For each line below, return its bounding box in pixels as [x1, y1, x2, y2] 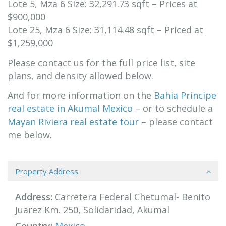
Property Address [15, 166, 78, 176]
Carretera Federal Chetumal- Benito [52, 191, 210, 203]
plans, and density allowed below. [8, 70, 153, 82]
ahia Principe [160, 89, 216, 101]
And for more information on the [8, 89, 154, 101]
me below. [8, 129, 52, 141]
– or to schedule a [133, 102, 213, 115]
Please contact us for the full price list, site [8, 56, 195, 69]
